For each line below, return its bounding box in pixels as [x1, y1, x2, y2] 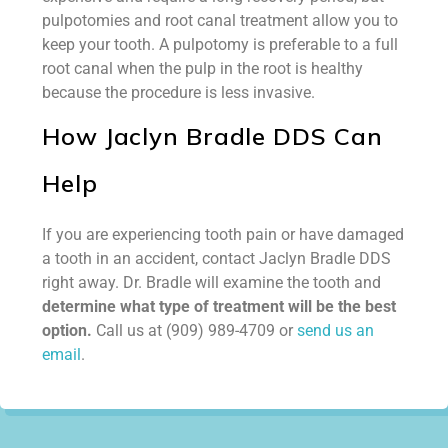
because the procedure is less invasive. [42, 82, 315, 102]
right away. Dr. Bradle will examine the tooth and [42, 272, 381, 292]
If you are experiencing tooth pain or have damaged [42, 224, 404, 244]
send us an [297, 320, 374, 340]
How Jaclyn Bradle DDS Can [42, 120, 383, 151]
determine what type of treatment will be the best [42, 296, 396, 316]
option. [42, 320, 92, 340]
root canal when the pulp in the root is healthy [42, 58, 363, 78]
